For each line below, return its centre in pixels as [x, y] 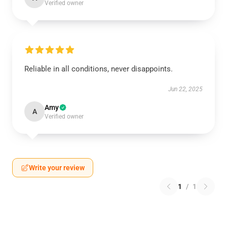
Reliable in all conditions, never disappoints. [99, 69]
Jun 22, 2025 [185, 89]
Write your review [57, 168]
